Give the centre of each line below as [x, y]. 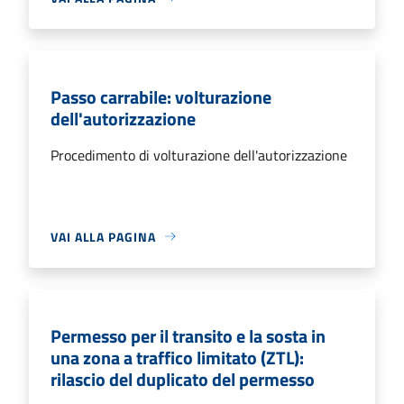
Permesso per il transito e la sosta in [188, 335]
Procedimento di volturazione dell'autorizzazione [199, 155]
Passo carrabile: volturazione [161, 96]
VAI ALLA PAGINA [103, 236]
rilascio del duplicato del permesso [183, 379]
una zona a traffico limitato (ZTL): [177, 357]
